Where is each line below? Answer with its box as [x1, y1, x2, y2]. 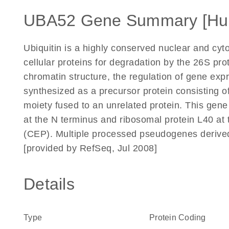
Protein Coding [149, 213, 206, 222]
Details [24, 175, 75, 193]
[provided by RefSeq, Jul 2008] [24, 143, 157, 153]
